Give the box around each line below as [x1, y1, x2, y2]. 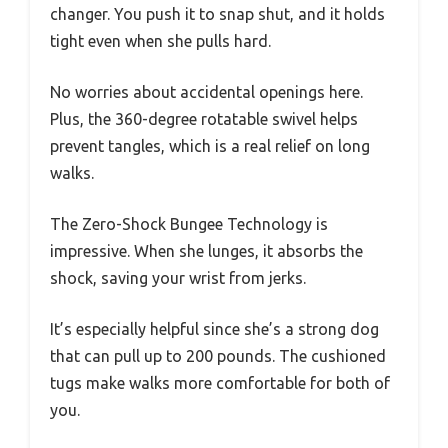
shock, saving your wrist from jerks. [50, 269, 306, 288]
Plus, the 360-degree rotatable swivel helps [50, 110, 358, 129]
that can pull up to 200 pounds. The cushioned [50, 347, 386, 366]
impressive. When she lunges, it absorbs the [50, 242, 363, 261]
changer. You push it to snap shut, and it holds [50, 5, 385, 24]
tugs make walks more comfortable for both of [50, 374, 390, 393]
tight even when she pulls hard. [50, 32, 271, 51]
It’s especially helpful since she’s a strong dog [50, 320, 379, 339]
